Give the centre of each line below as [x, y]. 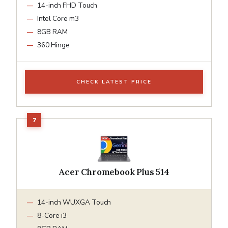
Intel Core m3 [58, 18]
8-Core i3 [52, 215]
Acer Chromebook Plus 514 [114, 172]
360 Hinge [53, 45]
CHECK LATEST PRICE [114, 82]
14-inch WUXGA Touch [74, 202]
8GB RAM [52, 32]
